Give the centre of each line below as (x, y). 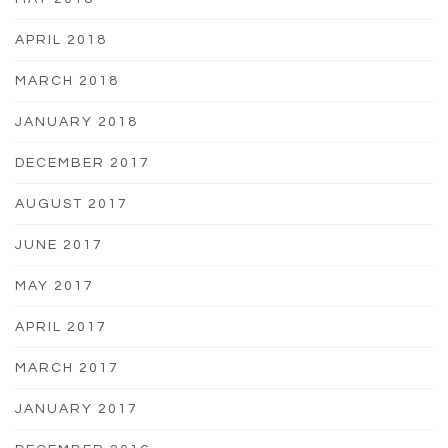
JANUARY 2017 (76, 408)
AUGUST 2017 (71, 203)
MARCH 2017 (67, 367)
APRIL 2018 (61, 39)
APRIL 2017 (61, 326)
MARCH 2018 (67, 80)
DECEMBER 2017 (82, 162)
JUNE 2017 (59, 244)
